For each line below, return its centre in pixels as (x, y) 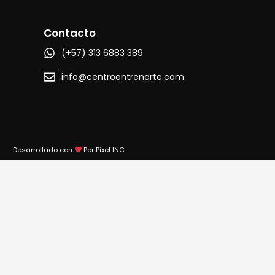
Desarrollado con (43, 149)
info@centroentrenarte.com (122, 76)
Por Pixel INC (103, 149)
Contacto (70, 33)
